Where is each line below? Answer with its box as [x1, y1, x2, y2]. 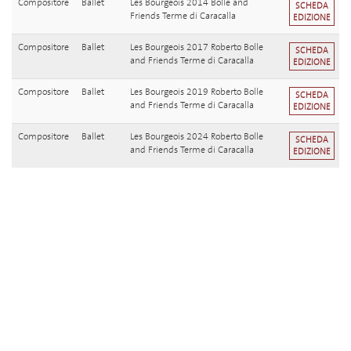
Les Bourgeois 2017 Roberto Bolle [130, 41, 263, 54]
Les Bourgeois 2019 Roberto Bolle [130, 85, 263, 99]
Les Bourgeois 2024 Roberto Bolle [130, 130, 263, 143]
